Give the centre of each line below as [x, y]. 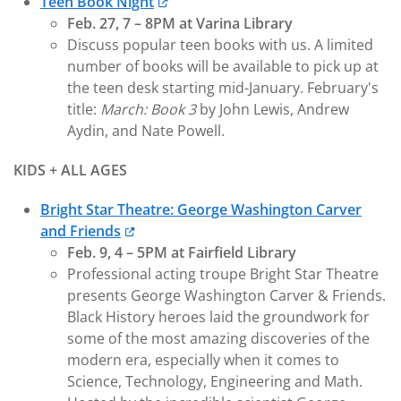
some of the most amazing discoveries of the [218, 338]
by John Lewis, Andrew [274, 109]
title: [84, 109]
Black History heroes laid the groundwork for [218, 317]
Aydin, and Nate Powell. [148, 131]
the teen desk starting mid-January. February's [223, 88]
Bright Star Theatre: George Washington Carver [201, 209]
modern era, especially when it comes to [203, 360]
